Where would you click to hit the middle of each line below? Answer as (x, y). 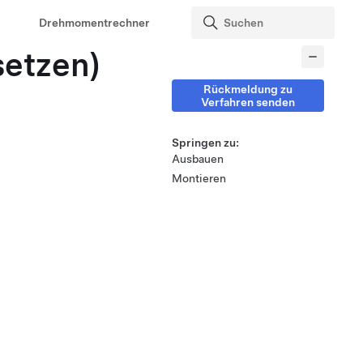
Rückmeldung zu (248, 89)
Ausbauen (198, 159)
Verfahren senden (248, 102)
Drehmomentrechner (95, 23)
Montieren (199, 178)
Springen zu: (205, 143)
